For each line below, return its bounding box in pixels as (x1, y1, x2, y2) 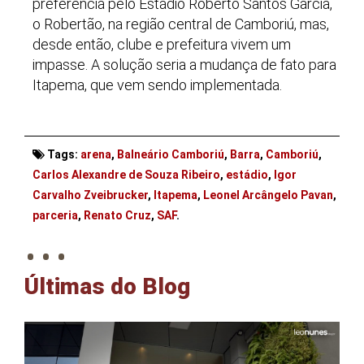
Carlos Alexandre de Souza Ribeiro (32, 167, 220, 181)
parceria (32, 208, 78, 222)
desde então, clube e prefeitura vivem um (32, 35, 291, 53)
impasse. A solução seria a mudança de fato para (32, 55, 336, 73)
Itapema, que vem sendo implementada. (32, 76, 282, 93)
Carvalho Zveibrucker (32, 188, 148, 201)
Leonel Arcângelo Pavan (203, 188, 333, 201)
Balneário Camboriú (117, 147, 224, 161)
